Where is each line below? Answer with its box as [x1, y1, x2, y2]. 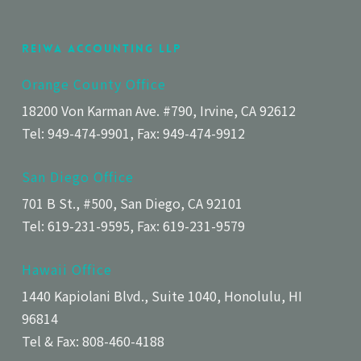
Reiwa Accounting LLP [21, 41, 181, 56]
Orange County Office [21, 74, 166, 93]
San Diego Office [21, 167, 134, 186]
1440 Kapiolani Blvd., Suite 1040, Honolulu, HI [21, 286, 302, 305]
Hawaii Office [21, 259, 112, 279]
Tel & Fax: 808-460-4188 [21, 331, 164, 351]
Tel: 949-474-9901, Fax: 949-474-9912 [21, 123, 245, 143]
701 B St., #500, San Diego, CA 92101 [21, 193, 243, 213]
